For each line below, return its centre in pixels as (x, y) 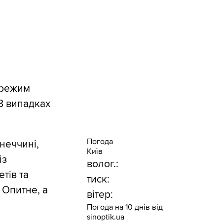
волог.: (102, 164)
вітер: (100, 194)
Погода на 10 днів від (125, 207)
